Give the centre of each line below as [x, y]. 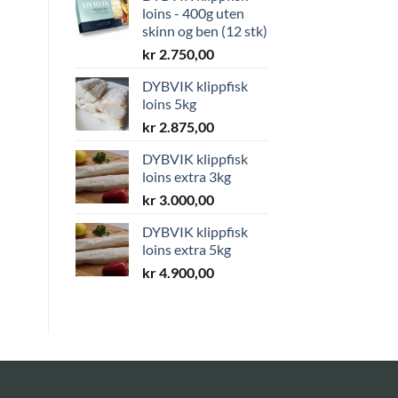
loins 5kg [169, 103]
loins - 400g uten [193, 12]
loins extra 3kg [186, 176]
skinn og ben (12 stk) [204, 30]
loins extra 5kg [186, 249]
